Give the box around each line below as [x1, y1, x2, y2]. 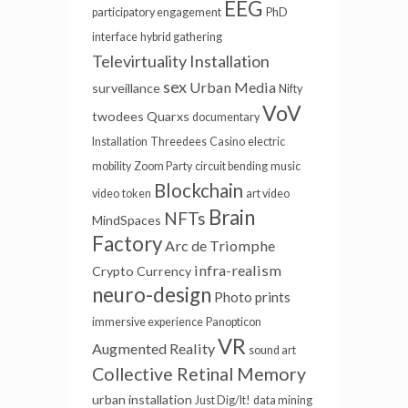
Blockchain [154, 179, 243, 201]
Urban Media [189, 78, 276, 96]
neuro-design [92, 282, 211, 307]
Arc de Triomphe [165, 237, 275, 254]
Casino [209, 135, 245, 148]
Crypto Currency [92, 263, 191, 279]
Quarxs [147, 108, 189, 124]
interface [92, 30, 138, 44]
